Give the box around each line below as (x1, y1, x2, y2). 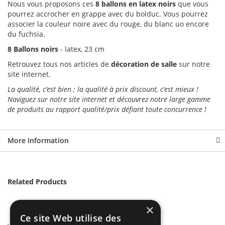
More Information (8, 136, 69, 146)
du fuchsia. (8, 29, 45, 39)
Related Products (8, 177, 67, 187)
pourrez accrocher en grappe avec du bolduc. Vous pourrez (8, 9, 208, 19)
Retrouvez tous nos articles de (8, 59, 111, 69)
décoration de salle (111, 59, 177, 69)
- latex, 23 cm (60, 44, 104, 54)
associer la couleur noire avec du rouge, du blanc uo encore (8, 19, 209, 29)
